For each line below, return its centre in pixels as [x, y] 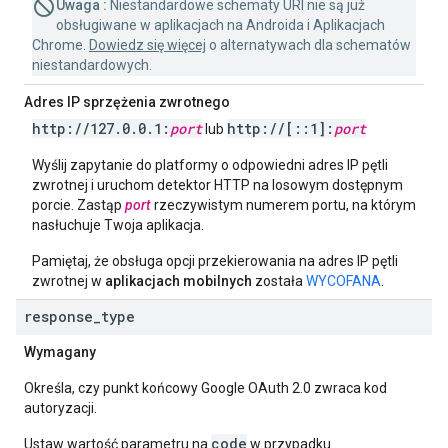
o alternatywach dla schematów [308, 45]
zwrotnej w [68, 281]
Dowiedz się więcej [147, 45]
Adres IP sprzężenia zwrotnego [127, 102]
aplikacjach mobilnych [178, 281]
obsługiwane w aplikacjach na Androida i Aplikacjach [220, 25]
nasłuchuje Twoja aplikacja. [118, 225]
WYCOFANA [343, 281]
